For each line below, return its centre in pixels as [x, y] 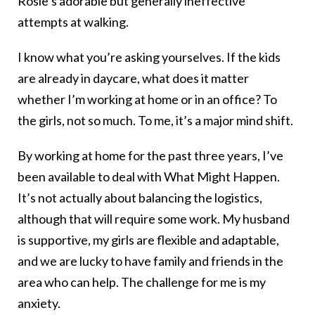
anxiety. [39, 303]
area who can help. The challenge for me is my [142, 282]
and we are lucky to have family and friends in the [150, 261]
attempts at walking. [73, 22]
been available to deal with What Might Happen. [149, 177]
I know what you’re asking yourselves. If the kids [149, 57]
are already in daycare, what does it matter [133, 78]
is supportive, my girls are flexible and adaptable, [148, 240]
